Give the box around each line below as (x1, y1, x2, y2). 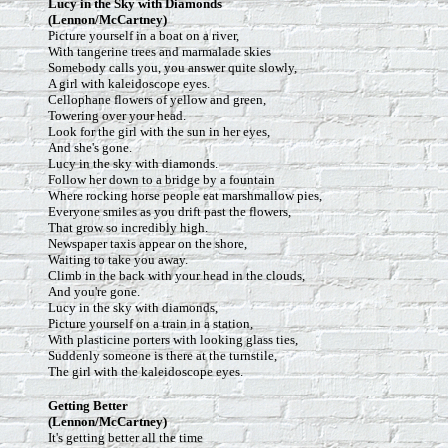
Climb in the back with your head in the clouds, (48, 268, 305, 283)
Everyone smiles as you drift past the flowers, (48, 204, 291, 219)
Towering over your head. (48, 108, 186, 123)
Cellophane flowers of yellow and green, (48, 92, 266, 107)
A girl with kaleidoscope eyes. (48, 76, 210, 91)
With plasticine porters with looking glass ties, (48, 332, 298, 347)
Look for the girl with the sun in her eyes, (48, 124, 270, 139)
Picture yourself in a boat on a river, (48, 28, 239, 43)
